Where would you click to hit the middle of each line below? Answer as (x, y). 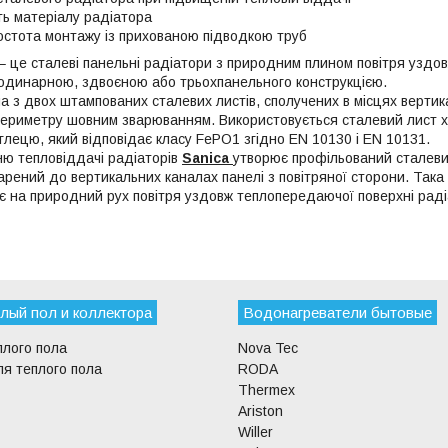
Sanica (207, 157)
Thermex (266, 389)
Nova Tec (267, 347)
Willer (255, 431)
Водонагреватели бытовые (337, 312)
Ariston (260, 410)
